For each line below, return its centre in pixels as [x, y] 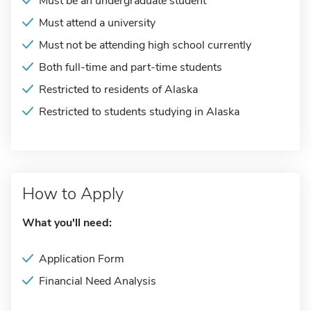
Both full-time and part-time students [131, 67]
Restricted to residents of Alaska [118, 90]
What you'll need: [67, 223]
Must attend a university [97, 23]
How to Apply [73, 194]
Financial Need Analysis [98, 281]
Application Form [82, 259]
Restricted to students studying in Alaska [139, 112]
